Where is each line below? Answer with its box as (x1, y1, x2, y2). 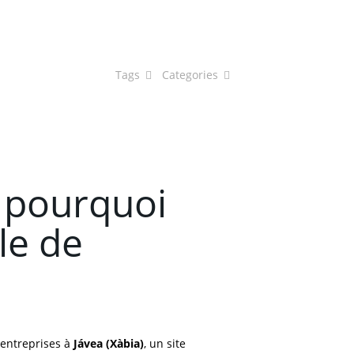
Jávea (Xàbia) (73, 336, 144, 351)
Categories (162, 67, 221, 82)
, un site (144, 336, 186, 351)
